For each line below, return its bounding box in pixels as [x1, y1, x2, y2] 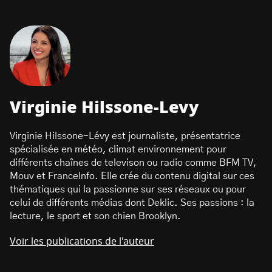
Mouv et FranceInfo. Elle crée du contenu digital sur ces [10, 171, 254, 181]
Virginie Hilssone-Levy [10, 100, 199, 116]
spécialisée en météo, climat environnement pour [10, 144, 226, 154]
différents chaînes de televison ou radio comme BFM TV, [10, 158, 257, 168]
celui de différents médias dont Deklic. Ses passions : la [10, 198, 254, 208]
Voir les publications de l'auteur [10, 237, 154, 246]
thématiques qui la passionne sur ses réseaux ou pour [10, 185, 246, 194]
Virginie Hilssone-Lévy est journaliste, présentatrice [10, 131, 240, 141]
